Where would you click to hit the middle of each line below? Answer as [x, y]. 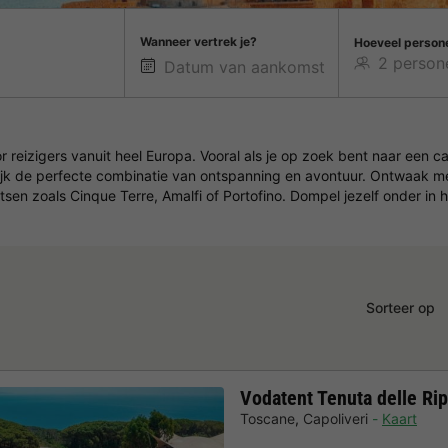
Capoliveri [335, 418]
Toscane [267, 418]
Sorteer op [400, 307]
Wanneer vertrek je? [199, 41]
